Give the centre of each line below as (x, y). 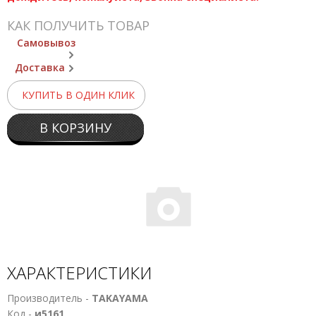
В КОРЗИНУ (75, 128)
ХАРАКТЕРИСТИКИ (79, 273)
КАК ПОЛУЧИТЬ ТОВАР (78, 25)
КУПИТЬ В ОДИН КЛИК (78, 95)
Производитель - (49, 298)
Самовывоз (46, 43)
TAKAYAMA (120, 298)
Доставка (40, 67)
